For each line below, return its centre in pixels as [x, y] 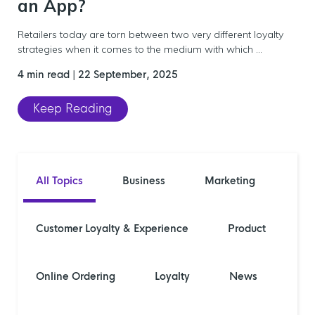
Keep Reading [73, 109]
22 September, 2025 [128, 75]
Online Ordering [76, 276]
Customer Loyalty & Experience [112, 229]
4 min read [45, 75]
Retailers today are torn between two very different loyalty [150, 34]
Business [144, 181]
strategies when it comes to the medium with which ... [140, 49]
